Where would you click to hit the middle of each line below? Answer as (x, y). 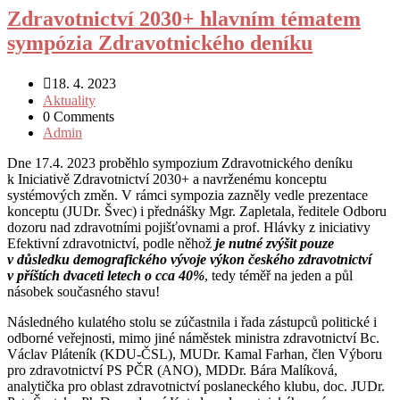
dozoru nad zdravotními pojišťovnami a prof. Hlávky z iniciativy (189, 227)
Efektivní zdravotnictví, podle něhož (111, 243)
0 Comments (79, 116)
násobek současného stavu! (83, 291)
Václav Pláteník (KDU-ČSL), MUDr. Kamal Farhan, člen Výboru (195, 354)
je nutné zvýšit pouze (275, 243)
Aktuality (69, 100)
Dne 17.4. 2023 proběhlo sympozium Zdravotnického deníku (180, 162)
